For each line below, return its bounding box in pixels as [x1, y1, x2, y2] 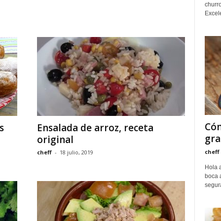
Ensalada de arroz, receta [37, 121, 153, 134]
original [37, 133, 74, 146]
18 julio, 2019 [59, 148, 93, 156]
